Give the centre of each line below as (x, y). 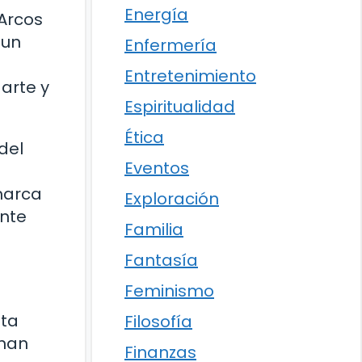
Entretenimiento (190, 76)
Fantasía (161, 260)
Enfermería (170, 45)
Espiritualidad (180, 107)
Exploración (172, 199)
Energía (156, 15)
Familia (154, 229)
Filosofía (158, 322)
